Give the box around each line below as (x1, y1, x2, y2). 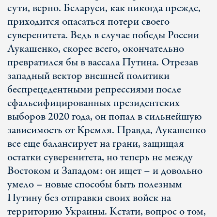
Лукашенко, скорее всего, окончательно (7, 41, 184, 57)
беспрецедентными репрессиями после (7, 82, 181, 97)
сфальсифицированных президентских (7, 95, 180, 111)
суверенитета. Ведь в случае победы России (7, 28, 199, 43)
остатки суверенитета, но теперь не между (7, 150, 193, 165)
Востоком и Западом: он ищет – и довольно (7, 163, 202, 179)
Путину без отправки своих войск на (7, 190, 171, 206)
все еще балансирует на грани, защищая (7, 136, 184, 152)
